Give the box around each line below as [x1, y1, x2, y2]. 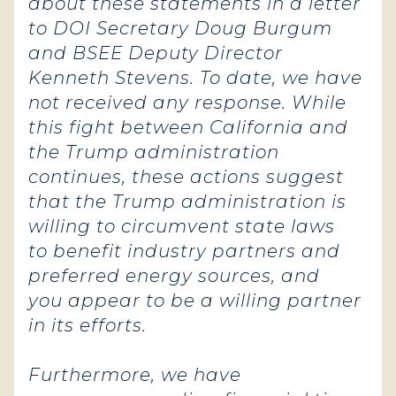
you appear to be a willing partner [28, 290, 362, 311]
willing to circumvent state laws [28, 216, 335, 237]
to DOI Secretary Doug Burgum [28, 18, 332, 39]
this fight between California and [28, 117, 348, 138]
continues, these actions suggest [28, 166, 344, 187]
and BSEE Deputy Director [28, 42, 283, 64]
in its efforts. [28, 315, 147, 336]
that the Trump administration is [28, 191, 346, 212]
